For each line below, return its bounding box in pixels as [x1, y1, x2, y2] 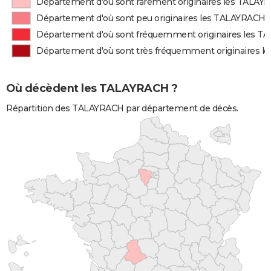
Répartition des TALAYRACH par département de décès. [6, 102, 238, 114]
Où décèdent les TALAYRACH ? [6, 82, 178, 96]
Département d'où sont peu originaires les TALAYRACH [36, 13, 266, 24]
